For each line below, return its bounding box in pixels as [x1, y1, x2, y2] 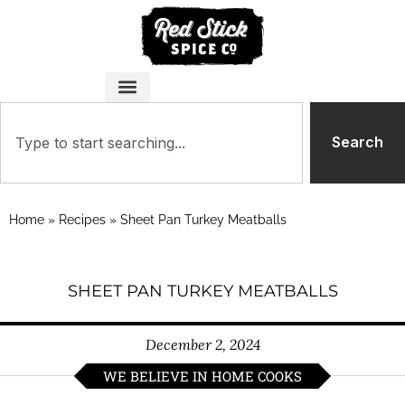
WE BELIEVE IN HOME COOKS [103, 366, 302, 385]
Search [332, 133, 383, 152]
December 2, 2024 [145, 334, 260, 353]
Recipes [59, 212, 106, 227]
